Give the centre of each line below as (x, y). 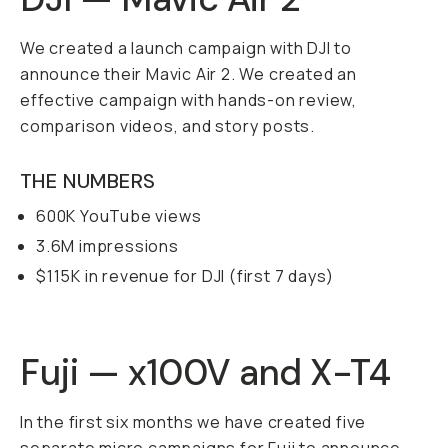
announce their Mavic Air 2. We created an (188, 74)
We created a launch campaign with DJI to (186, 48)
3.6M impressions (107, 246)
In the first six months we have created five (193, 422)
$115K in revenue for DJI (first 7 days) (185, 276)
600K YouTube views (119, 216)
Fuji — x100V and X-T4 (205, 372)
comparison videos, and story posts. (167, 126)
